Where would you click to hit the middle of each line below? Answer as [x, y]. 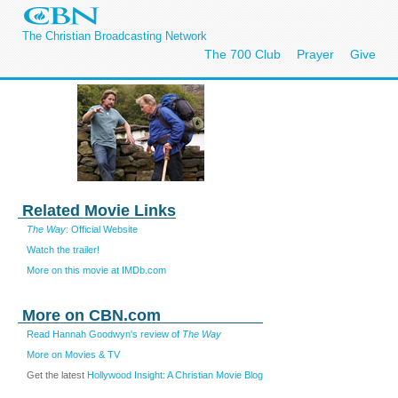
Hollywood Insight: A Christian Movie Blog [175, 374]
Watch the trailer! [63, 249]
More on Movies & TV [73, 354]
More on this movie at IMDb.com [96, 270]
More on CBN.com [92, 315]
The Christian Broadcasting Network [115, 36]
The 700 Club [243, 54]
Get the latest [57, 374]
